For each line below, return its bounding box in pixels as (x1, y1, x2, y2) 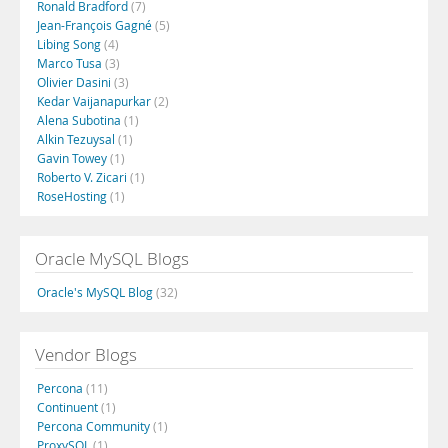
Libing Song (37, 36, 104, 52)
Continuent (37, 399, 101, 415)
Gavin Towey (37, 150, 110, 166)
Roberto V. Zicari (37, 169, 130, 185)
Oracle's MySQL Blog (37, 284, 156, 300)
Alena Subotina (37, 112, 124, 128)
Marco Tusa (37, 55, 105, 71)
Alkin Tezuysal (37, 131, 118, 147)
